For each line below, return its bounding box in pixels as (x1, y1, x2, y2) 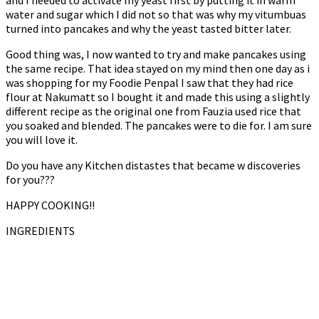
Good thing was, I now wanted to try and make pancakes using (6, 47, 306, 62)
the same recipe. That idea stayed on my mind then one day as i (6, 61, 310, 76)
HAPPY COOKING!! (6, 198, 95, 213)
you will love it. (6, 132, 78, 147)
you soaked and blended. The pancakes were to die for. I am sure (6, 118, 312, 133)
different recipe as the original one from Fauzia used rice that (6, 104, 301, 119)
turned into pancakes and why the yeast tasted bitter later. (6, 21, 291, 36)
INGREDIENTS (6, 224, 75, 239)
